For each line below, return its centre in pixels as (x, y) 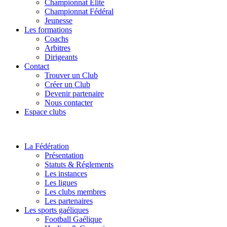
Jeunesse (59, 21)
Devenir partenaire (74, 93)
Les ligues (61, 183)
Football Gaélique (73, 219)
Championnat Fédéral (79, 11)
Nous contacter (69, 103)
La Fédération (47, 146)
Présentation (64, 155)
